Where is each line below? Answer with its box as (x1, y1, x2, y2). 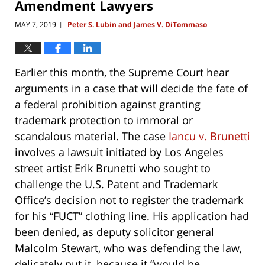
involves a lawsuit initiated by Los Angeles (15, 145, 224, 160)
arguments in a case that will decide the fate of (15, 81, 248, 96)
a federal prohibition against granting (15, 97, 201, 112)
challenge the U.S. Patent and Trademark (15, 177, 218, 192)
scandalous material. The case (15, 129, 169, 144)
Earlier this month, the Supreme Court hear (15, 65, 229, 80)
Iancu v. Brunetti (169, 129, 250, 144)
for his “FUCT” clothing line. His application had (15, 209, 249, 224)
